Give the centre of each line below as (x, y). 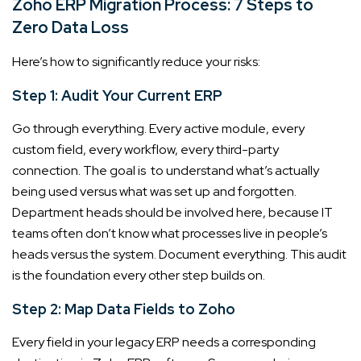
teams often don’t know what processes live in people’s (170, 233)
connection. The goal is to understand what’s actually (166, 170)
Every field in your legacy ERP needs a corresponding (164, 342)
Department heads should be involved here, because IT (172, 212)
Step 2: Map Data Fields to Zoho (124, 309)
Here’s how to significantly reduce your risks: (136, 61)
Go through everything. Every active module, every (158, 128)
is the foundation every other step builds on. (139, 275)
